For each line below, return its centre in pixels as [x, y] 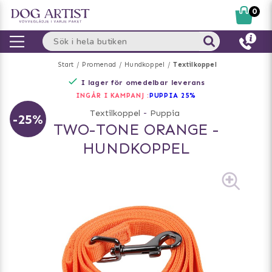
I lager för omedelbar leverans [143, 83]
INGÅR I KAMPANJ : [113, 96]
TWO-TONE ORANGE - [136, 130]
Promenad [99, 65]
